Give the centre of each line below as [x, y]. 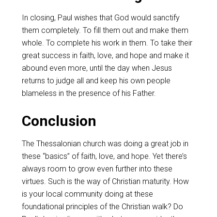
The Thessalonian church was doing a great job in [105, 144]
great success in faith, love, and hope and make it [105, 55]
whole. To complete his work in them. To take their [107, 43]
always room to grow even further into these [97, 169]
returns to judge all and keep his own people [96, 81]
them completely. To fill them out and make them [105, 30]
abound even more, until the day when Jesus [97, 68]
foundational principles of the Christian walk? [97, 207]
